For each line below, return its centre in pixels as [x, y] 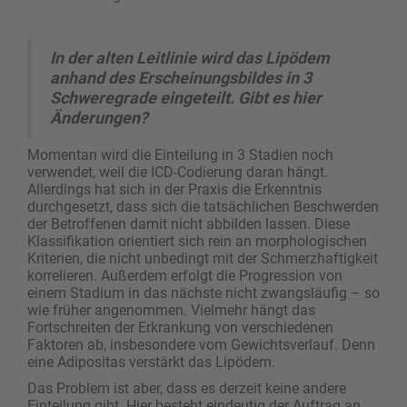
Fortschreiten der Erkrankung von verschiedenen [180, 328]
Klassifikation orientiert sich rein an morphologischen [197, 242]
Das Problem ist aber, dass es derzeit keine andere [187, 389]
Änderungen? [99, 118]
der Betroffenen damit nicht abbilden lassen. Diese [189, 224]
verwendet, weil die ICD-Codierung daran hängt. [178, 173]
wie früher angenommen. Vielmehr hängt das [171, 311]
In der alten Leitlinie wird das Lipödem [190, 58]
